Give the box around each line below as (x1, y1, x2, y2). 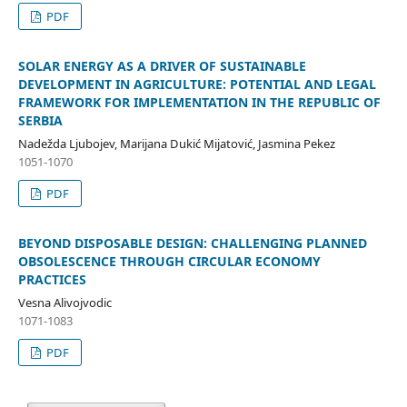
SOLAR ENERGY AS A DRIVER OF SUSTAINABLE (17, 57, 306, 75)
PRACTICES (17, 271, 86, 289)
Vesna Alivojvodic (17, 294, 112, 312)
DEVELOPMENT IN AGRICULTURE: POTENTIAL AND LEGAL (17, 75, 376, 94)
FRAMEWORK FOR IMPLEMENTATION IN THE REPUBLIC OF (17, 94, 381, 112)
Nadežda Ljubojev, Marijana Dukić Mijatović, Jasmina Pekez (17, 135, 335, 153)
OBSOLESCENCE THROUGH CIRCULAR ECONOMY (17, 253, 321, 271)
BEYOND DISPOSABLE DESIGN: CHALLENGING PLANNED (17, 234, 367, 253)
